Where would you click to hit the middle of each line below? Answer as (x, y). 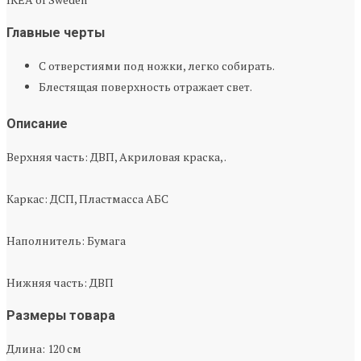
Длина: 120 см (44, 349)
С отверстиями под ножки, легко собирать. (157, 66)
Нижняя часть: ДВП (60, 283)
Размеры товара (61, 316)
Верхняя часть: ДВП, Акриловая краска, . (116, 157)
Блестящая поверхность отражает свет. (145, 87)
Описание (37, 124)
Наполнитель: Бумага (66, 241)
